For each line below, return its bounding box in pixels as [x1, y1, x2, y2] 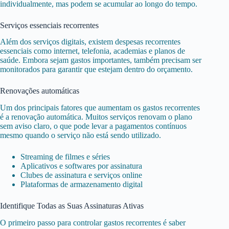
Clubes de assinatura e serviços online [20, 171, 142, 180]
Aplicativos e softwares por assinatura [20, 162, 142, 171]
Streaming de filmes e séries [20, 152, 110, 162]
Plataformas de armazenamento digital [20, 180, 143, 189]
